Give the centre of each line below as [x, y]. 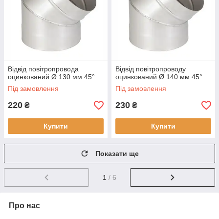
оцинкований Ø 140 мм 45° [159, 77]
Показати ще [117, 153]
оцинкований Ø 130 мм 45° [51, 77]
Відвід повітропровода [43, 69]
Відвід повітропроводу [151, 69]
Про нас [24, 205]
